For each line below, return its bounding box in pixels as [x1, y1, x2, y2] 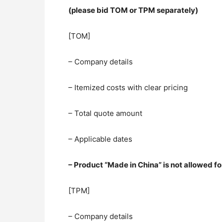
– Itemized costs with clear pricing [68, 82, 188, 92]
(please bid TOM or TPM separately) [68, 5, 198, 15]
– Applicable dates [68, 134, 132, 144]
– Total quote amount [68, 108, 142, 118]
